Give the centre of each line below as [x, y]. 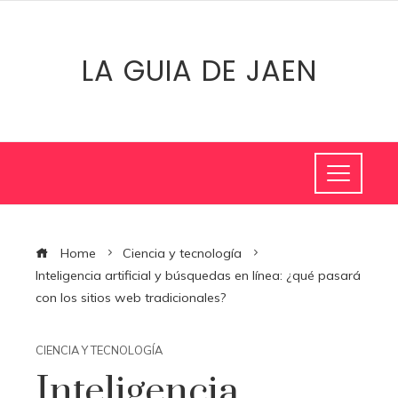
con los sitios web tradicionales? [131, 298]
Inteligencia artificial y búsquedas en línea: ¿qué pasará [198, 275]
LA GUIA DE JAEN [199, 71]
